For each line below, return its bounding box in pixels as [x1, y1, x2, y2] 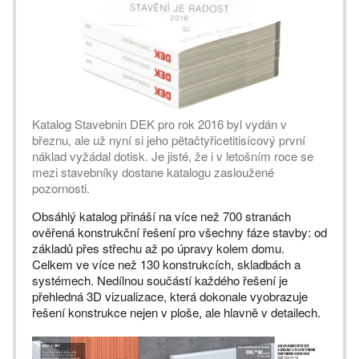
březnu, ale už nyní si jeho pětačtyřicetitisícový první [32, 131, 305, 148]
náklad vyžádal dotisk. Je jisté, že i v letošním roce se [32, 147, 313, 164]
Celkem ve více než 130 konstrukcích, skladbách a [32, 255, 301, 272]
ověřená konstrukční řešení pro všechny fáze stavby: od [32, 223, 327, 240]
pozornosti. [32, 179, 90, 196]
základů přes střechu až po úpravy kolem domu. [32, 239, 284, 256]
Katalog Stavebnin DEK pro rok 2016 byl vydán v [32, 115, 287, 132]
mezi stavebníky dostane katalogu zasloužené [32, 163, 274, 180]
